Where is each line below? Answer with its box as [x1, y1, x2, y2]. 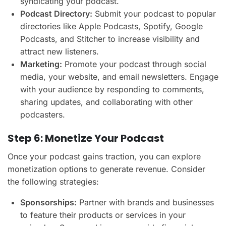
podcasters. [20, 109, 65, 120]
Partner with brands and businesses [77, 197, 214, 207]
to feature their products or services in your [20, 209, 186, 220]
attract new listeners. [20, 46, 99, 56]
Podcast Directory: [20, 8, 92, 19]
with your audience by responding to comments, [20, 84, 204, 94]
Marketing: [20, 59, 62, 69]
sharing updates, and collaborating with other [20, 96, 193, 107]
